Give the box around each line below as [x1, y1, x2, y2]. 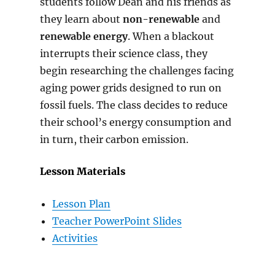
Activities [52, 231, 98, 244]
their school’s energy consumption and [39, 115, 231, 128]
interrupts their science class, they [39, 47, 207, 60]
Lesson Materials [39, 165, 125, 177]
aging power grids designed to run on [39, 81, 222, 94]
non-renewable [122, 12, 199, 25]
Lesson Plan [52, 197, 110, 210]
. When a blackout [127, 29, 214, 42]
